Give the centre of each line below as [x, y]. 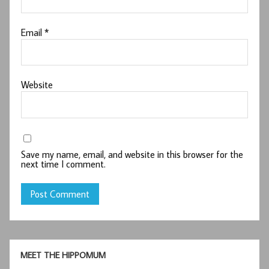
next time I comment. [64, 164]
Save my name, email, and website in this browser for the [132, 155]
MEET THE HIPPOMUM [63, 255]
